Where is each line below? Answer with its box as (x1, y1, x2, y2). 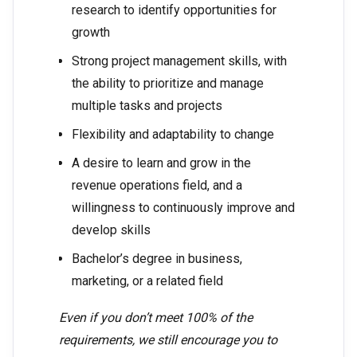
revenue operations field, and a (72, 178, 242, 194)
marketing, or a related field (72, 273, 223, 289)
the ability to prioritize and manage (72, 76, 264, 92)
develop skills (72, 222, 151, 238)
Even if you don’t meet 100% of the (59, 310, 253, 326)
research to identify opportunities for (72, 2, 277, 18)
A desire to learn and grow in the (72, 155, 251, 171)
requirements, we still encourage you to (59, 332, 277, 348)
